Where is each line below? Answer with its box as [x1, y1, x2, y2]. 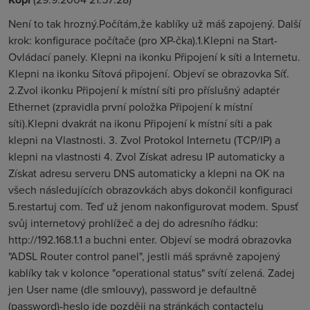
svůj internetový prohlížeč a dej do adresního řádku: [8, 215, 258, 230]
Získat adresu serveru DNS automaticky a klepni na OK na [8, 165, 284, 181]
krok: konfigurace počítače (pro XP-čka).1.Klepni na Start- [8, 33, 277, 48]
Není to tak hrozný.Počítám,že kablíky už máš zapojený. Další [8, 16, 301, 31]
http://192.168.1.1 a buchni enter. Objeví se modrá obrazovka [8, 232, 291, 247]
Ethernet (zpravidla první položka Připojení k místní [8, 99, 253, 114]
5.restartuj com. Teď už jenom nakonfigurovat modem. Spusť [8, 199, 298, 214]
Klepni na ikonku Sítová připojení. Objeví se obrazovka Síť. [8, 66, 289, 81]
